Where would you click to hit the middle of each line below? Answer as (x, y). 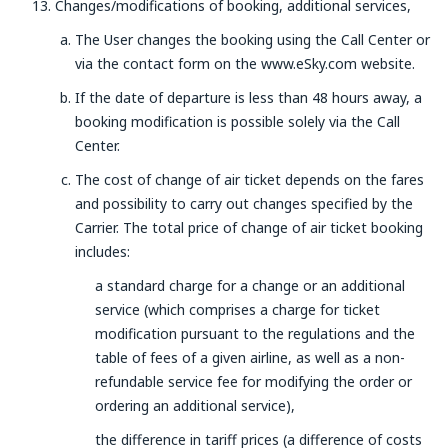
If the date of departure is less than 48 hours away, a (248, 97)
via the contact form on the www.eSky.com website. (245, 63)
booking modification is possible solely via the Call (237, 121)
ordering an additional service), (195, 405)
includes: (102, 251)
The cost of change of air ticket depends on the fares (249, 179)
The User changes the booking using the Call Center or (252, 39)
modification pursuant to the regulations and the (255, 333)
